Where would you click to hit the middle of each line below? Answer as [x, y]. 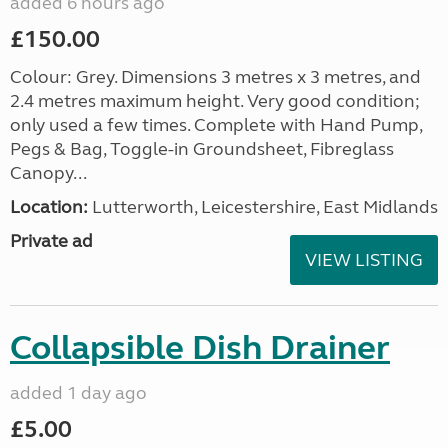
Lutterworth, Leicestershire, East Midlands [263, 207]
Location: [49, 207]
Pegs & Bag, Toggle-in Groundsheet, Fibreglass [202, 149]
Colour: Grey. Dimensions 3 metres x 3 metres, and [215, 77]
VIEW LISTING [364, 260]
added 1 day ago [78, 393]
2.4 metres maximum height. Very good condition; [215, 101]
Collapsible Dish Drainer [200, 348]
